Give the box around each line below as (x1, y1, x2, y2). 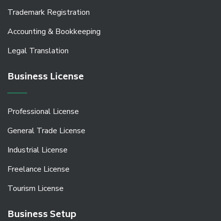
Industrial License (7, 145, 68, 156)
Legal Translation (7, 45, 69, 57)
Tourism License (7, 183, 64, 194)
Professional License (7, 106, 79, 117)
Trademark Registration (7, 7, 90, 18)
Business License (7, 70, 84, 86)
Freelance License (7, 164, 70, 175)
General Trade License (7, 125, 85, 137)
